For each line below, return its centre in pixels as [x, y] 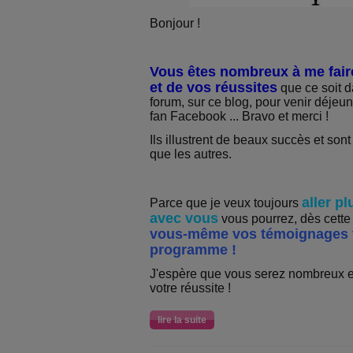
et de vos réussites [214, 87]
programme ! [193, 250]
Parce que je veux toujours [226, 203]
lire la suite [182, 320]
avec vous [184, 218]
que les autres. [191, 154]
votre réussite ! [190, 288]
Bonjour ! [175, 23]
